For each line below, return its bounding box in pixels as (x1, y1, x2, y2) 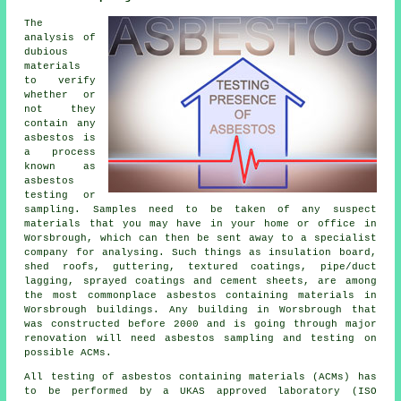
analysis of (24, 32, 96, 44)
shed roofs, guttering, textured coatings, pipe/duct (24, 261, 377, 273)
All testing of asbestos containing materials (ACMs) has (24, 371, 377, 383)
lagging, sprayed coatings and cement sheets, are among (24, 276, 377, 287)
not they (24, 104, 96, 115)
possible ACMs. (24, 347, 113, 359)
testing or (24, 190, 96, 201)
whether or (24, 90, 96, 101)
